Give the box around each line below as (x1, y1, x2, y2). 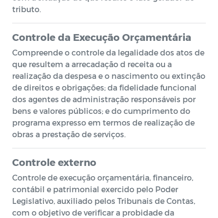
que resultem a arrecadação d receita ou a (12, 59, 172, 69)
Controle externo (12, 156, 96, 168)
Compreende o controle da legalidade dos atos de (12, 48, 204, 57)
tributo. (12, 4, 41, 14)
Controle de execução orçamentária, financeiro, (12, 173, 193, 182)
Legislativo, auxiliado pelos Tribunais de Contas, (12, 196, 195, 205)
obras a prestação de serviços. (12, 129, 126, 139)
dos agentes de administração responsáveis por (12, 94, 196, 104)
